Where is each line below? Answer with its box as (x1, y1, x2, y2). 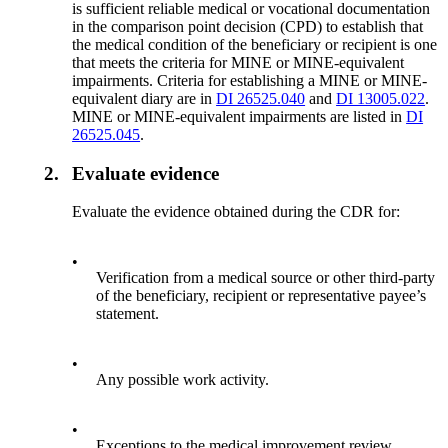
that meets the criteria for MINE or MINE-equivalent (72, 53, 405, 71)
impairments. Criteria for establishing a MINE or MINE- (72, 71, 428, 89)
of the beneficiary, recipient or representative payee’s (96, 287, 427, 305)
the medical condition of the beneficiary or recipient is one (72, 35, 438, 53)
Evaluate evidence (72, 162, 220, 184)
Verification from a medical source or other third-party (96, 269, 436, 287)
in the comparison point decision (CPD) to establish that (72, 17, 424, 35)
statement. (96, 305, 160, 323)
